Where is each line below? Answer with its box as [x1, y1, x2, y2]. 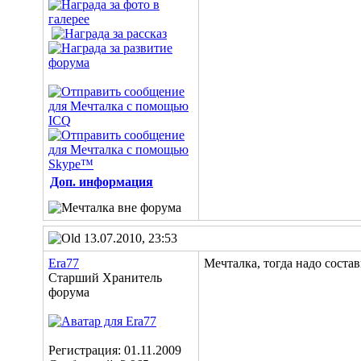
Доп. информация [50, 175, 153, 189]
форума [48, 285, 89, 299]
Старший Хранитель [48, 271, 162, 284]
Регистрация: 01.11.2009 [48, 343, 181, 357]
